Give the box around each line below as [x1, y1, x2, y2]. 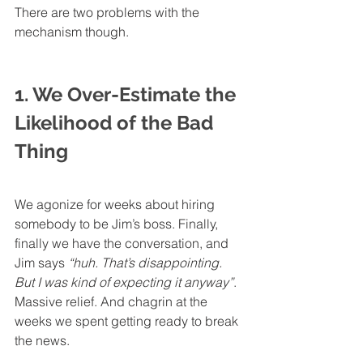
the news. [15, 331, 70, 348]
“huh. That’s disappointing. [68, 254, 225, 271]
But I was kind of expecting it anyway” [15, 273, 233, 290]
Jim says [15, 254, 68, 271]
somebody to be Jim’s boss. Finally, [15, 215, 221, 232]
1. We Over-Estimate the [15, 82, 241, 106]
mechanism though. [15, 23, 129, 40]
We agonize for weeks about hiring [15, 195, 218, 212]
